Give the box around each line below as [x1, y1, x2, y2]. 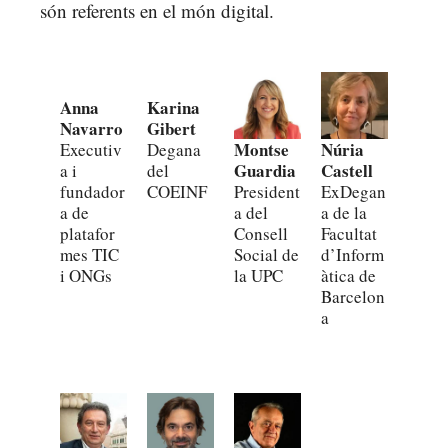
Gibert [147, 115, 196, 141]
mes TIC [60, 242, 119, 266]
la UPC [234, 263, 283, 287]
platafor [60, 221, 115, 245]
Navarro [60, 115, 123, 141]
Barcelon [321, 284, 385, 308]
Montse [234, 136, 289, 162]
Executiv [60, 137, 122, 161]
